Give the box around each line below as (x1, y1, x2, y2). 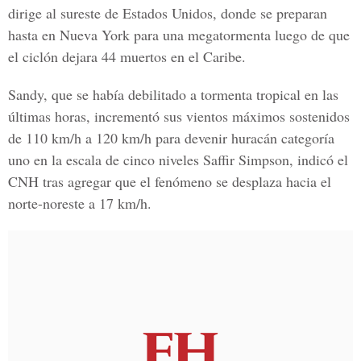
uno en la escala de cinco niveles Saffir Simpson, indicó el (8, 150, 348, 169)
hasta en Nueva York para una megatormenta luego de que (8, 25, 350, 44)
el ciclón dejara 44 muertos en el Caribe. (8, 47, 246, 66)
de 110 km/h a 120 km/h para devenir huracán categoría (8, 128, 334, 147)
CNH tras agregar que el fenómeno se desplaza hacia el (8, 172, 331, 191)
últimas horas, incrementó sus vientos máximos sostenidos (8, 106, 350, 126)
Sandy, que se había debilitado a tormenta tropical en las (8, 85, 338, 104)
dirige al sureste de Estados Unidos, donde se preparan (8, 3, 327, 23)
